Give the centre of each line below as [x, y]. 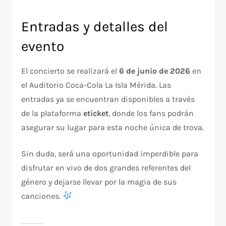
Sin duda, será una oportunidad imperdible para [110, 153]
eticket [96, 113]
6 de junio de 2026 [155, 71]
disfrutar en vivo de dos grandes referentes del [106, 167]
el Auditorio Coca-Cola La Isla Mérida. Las [96, 85]
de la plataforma [52, 113]
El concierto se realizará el [70, 71]
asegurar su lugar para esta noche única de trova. [113, 127]
